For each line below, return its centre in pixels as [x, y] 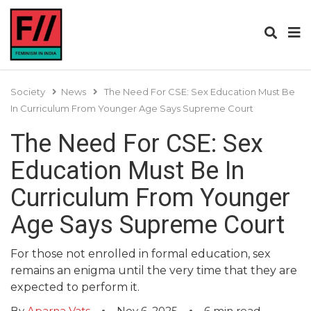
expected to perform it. [76, 287]
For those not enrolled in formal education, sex [141, 254]
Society [28, 92]
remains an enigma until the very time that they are [154, 270]
